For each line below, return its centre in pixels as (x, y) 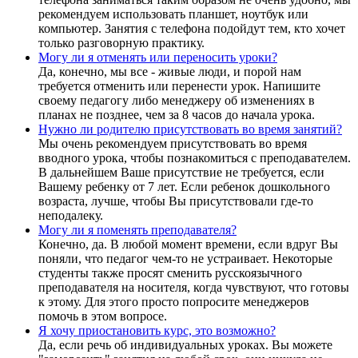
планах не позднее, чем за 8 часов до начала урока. (177, 115)
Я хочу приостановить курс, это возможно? (157, 331)
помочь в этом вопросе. (103, 316)
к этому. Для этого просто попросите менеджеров (174, 302)
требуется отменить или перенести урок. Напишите (179, 86)
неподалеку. (71, 216)
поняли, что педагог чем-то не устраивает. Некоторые (185, 259)
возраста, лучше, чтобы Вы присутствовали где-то (176, 201)
